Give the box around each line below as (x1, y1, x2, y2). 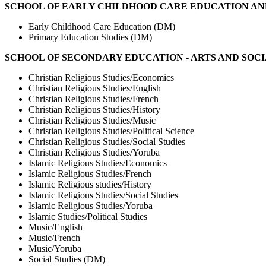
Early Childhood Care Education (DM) (28, 21, 175, 31)
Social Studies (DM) (28, 254, 105, 264)
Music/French (28, 232, 80, 243)
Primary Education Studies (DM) (28, 31, 152, 42)
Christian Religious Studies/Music (28, 115, 156, 125)
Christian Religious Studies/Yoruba (28, 147, 160, 157)
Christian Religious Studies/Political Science (28, 125, 194, 136)
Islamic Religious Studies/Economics (28, 157, 167, 168)
